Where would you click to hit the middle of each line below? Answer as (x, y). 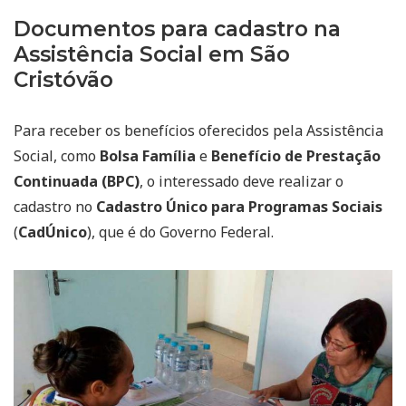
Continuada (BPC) (77, 182)
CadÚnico (53, 232)
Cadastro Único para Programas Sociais (239, 207)
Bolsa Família (148, 156)
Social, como (57, 156)
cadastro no (55, 207)
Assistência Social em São (152, 55)
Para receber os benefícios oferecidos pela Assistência (198, 131)
